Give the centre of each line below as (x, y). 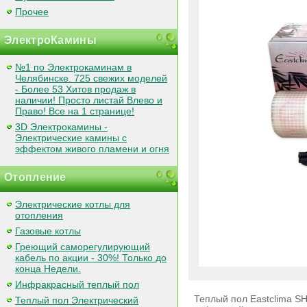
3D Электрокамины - (61, 127)
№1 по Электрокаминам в (73, 67)
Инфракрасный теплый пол (77, 284)
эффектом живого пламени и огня (92, 149)
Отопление (35, 177)
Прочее (32, 12)
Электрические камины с (71, 138)
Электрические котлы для (73, 204)
